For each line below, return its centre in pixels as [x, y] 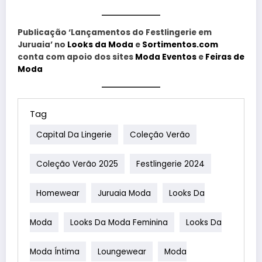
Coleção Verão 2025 [77, 164]
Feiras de [225, 57]
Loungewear [122, 251]
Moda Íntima [55, 251]
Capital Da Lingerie [74, 135]
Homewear [58, 193]
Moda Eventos [166, 57]
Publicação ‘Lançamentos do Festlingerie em [115, 32]
